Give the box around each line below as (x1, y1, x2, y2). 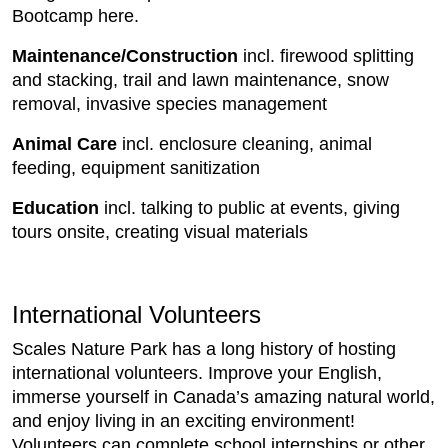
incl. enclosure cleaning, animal (117, 134, 372, 154)
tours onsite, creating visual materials (12, 222, 308, 242)
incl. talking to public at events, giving (99, 198, 400, 218)
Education (12, 198, 99, 218)
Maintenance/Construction (12, 46, 238, 66)
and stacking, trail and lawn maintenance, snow (12, 70, 389, 90)
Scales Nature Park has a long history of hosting (12, 339, 396, 359)
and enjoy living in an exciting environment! (12, 411, 355, 431)
